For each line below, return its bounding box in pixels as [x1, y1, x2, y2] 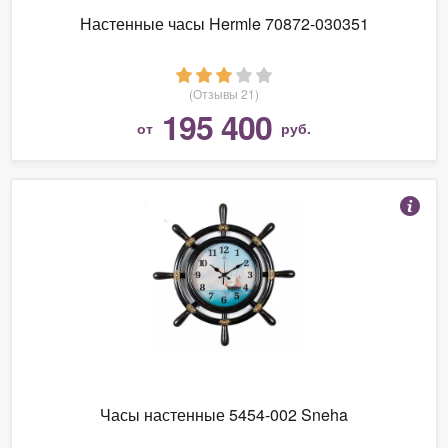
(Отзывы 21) [189, 84, 259, 102]
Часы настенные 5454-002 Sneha [100, 402, 348, 426]
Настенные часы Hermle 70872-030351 [79, 11, 369, 35]
